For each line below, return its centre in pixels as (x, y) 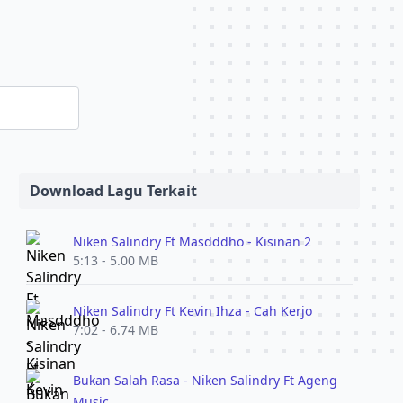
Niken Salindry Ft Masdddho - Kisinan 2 (192, 242)
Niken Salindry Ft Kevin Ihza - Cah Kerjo (192, 311)
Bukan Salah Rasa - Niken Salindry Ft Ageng (205, 380)
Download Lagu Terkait (113, 191)
